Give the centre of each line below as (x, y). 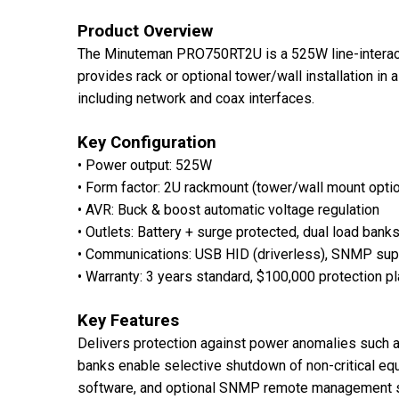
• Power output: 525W (145, 165)
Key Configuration (147, 142)
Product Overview (145, 31)
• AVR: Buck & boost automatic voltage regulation (228, 209)
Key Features (128, 320)
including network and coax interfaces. (196, 98)
